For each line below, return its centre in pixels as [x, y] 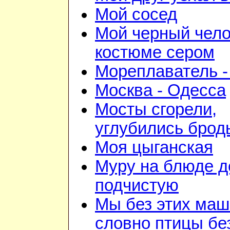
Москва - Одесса [160, 91]
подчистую [137, 186]
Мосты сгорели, [156, 110]
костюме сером [155, 53]
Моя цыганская [154, 148]
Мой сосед [136, 15]
